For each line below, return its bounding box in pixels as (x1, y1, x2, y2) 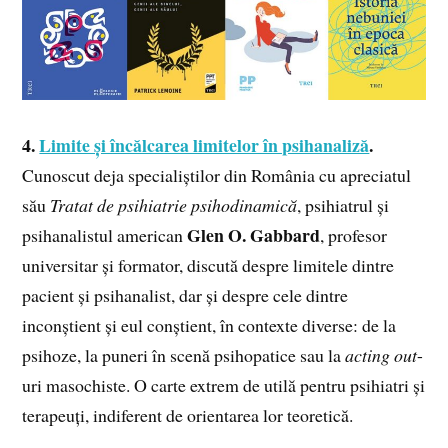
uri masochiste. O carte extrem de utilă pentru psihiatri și (22, 373, 426, 398)
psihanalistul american (22, 223, 188, 248)
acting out (345, 343, 418, 368)
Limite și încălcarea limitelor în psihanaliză (39, 132, 370, 159)
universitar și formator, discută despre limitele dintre (22, 253, 395, 278)
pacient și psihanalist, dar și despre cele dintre (22, 283, 349, 308)
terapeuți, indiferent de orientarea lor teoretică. (22, 403, 354, 428)
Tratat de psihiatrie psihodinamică (50, 193, 298, 218)
